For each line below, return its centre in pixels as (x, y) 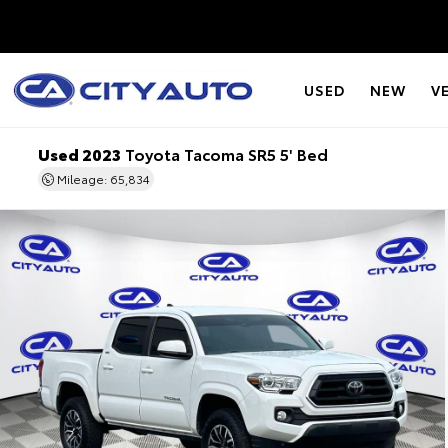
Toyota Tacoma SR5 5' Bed (224, 153)
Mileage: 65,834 (101, 178)
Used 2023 (79, 153)
